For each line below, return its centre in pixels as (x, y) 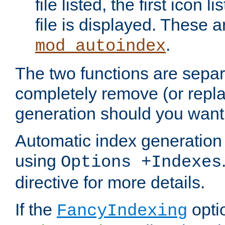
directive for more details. (110, 183)
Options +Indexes (141, 162)
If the (36, 210)
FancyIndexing (122, 211)
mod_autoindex (100, 46)
